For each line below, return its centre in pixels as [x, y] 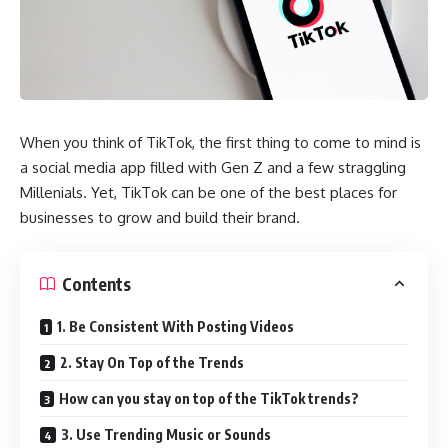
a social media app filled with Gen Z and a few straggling [213, 167]
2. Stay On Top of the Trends [152, 363]
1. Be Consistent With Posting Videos [175, 327]
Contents [96, 283]
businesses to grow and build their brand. [160, 217]
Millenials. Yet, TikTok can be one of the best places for [208, 192]
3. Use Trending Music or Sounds [166, 435]
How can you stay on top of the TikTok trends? [209, 399]
